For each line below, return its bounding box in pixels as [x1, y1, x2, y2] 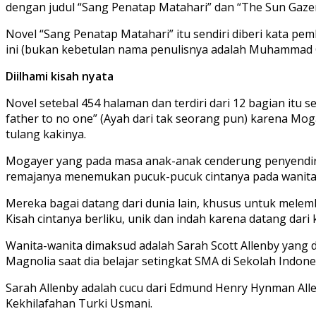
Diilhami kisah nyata [6, 68, 114, 84]
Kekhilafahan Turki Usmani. [6, 295, 152, 311]
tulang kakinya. [6, 126, 86, 142]
